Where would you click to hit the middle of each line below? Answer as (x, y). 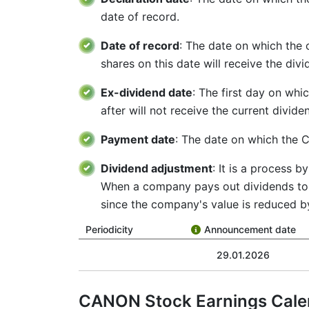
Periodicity (109, 229)
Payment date (138, 139)
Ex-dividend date (147, 92)
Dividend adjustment (157, 168)
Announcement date (250, 229)
